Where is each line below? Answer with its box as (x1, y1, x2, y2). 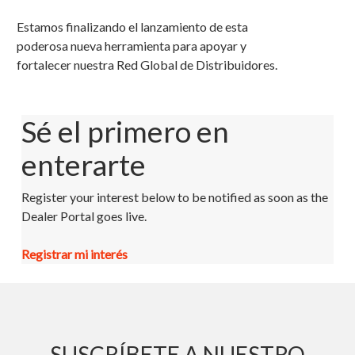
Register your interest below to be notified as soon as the (21, 189, 328, 204)
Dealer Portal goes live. (21, 208, 147, 223)
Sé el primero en (21, 113, 229, 149)
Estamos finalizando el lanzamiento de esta (17, 18, 249, 34)
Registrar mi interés (21, 246, 128, 261)
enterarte (21, 146, 146, 182)
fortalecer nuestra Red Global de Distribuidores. (17, 56, 278, 72)
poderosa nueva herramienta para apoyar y (17, 37, 247, 53)
